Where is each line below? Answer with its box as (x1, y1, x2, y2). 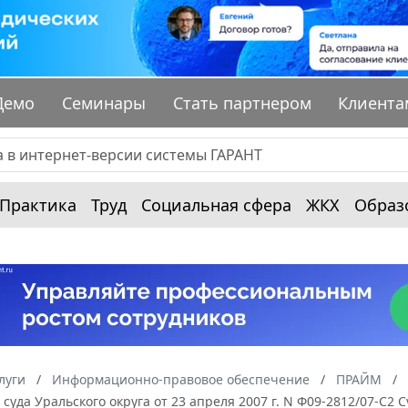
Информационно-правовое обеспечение (52, 371, 310, 389)
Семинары (62, 92, 147, 115)
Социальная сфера (141, 194, 291, 217)
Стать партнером (172, 92, 311, 115)
